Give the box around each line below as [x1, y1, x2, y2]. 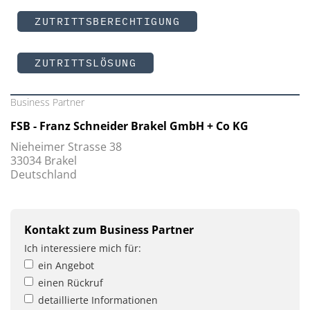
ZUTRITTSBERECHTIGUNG [35, 15, 180, 28]
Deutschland [10, 167, 77, 183]
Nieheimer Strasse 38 [10, 139, 122, 155]
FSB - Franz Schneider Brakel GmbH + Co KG [10, 118, 248, 134]
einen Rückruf [38, 276, 103, 290]
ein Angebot [38, 259, 94, 273]
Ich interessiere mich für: [24, 241, 141, 255]
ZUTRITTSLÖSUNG [35, 56, 136, 70]
